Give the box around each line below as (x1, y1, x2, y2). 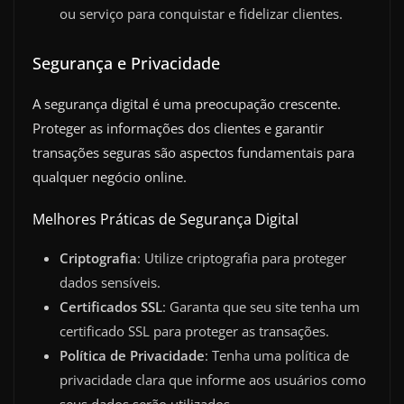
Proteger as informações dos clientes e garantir (32, 119, 324, 138)
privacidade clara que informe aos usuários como (60, 370, 366, 389)
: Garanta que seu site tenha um (162, 297, 360, 316)
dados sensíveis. (60, 272, 161, 291)
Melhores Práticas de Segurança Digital (32, 208, 298, 229)
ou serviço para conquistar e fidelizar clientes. (60, 5, 343, 23)
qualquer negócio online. (32, 168, 187, 187)
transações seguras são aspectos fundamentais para (32, 143, 354, 162)
